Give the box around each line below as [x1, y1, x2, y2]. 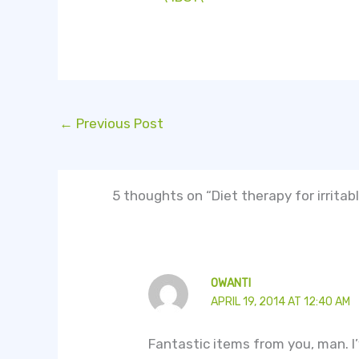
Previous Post [73, 115, 163, 131]
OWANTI [210, 276, 251, 290]
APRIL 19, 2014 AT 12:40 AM [210, 294, 350, 309]
